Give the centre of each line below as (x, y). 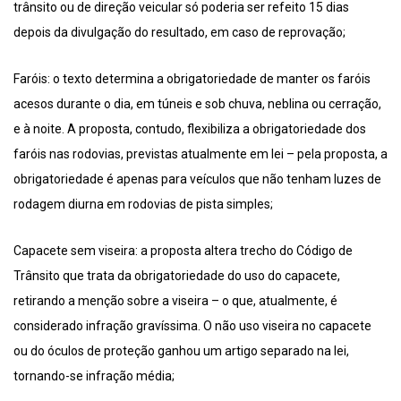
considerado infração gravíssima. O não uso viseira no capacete (192, 326)
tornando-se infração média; (94, 376)
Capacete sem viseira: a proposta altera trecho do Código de (183, 251)
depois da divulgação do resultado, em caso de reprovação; (179, 33)
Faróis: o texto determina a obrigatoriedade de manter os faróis (192, 79)
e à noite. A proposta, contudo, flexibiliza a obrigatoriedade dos (190, 129)
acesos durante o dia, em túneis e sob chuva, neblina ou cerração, (197, 104)
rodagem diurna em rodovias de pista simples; (143, 205)
